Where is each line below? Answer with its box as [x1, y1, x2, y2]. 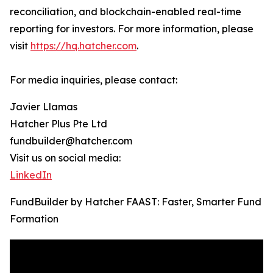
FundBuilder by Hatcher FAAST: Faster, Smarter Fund [10, 196, 261, 208]
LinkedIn [10, 169, 52, 182]
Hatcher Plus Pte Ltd [10, 118, 107, 130]
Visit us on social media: [10, 152, 121, 165]
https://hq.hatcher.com [30, 40, 136, 52]
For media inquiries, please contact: [10, 74, 177, 87]
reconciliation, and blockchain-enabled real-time [10, 5, 241, 18]
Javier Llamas [10, 101, 77, 113]
